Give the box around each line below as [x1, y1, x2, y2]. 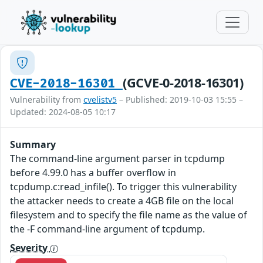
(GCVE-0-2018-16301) [122, 74, 244, 91]
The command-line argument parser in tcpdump [10, 152, 225, 165]
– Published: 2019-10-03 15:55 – [117, 94, 243, 105]
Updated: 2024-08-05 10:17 [10, 106, 116, 117]
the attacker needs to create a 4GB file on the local [10, 194, 234, 207]
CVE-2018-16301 [10, 76, 123, 91]
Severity [10, 241, 50, 254]
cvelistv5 [83, 94, 117, 105]
